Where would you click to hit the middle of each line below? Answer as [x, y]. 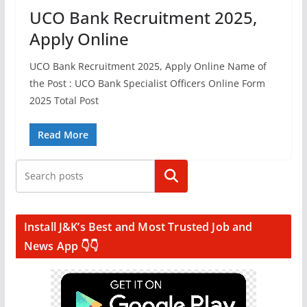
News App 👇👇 [61, 246]
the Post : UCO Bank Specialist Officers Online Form [147, 83]
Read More [63, 135]
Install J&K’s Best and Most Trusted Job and [138, 227]
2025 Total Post [64, 100]
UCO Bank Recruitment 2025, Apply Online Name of [148, 66]
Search [171, 176]
